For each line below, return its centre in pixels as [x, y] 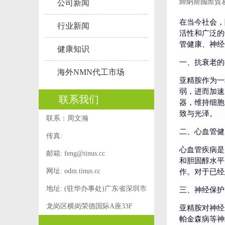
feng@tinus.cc [85, 153]
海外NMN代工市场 [91, 72]
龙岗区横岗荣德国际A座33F [89, 206]
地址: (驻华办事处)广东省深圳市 [96, 189]
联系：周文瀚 [67, 118]
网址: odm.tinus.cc [73, 171]
